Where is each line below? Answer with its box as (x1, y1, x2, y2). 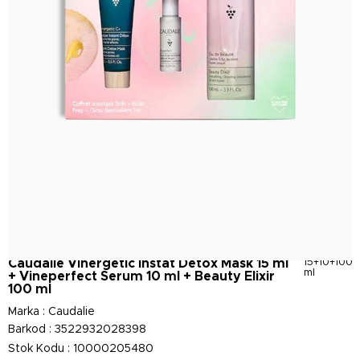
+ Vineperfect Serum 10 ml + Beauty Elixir (8, 270, 275, 283)
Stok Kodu (8, 343, 64, 354)
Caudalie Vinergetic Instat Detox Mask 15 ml (8, 257, 288, 270)
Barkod (8, 324, 46, 335)
